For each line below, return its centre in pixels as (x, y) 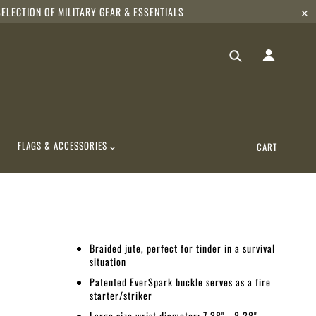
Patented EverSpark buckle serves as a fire (180, 281)
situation (108, 261)
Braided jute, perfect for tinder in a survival (182, 248)
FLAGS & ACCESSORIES (64, 145)
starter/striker (121, 295)
